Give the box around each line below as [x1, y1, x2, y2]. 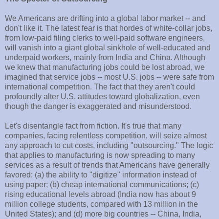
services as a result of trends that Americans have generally [5, 161, 210, 170]
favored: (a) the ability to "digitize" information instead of [5, 171, 197, 179]
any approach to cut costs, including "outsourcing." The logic [5, 141, 213, 150]
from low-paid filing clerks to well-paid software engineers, [5, 34, 205, 43]
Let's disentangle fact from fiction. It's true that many [5, 122, 181, 131]
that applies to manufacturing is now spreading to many [5, 151, 195, 160]
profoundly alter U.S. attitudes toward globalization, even [5, 92, 200, 101]
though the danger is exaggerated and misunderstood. [5, 102, 192, 111]
